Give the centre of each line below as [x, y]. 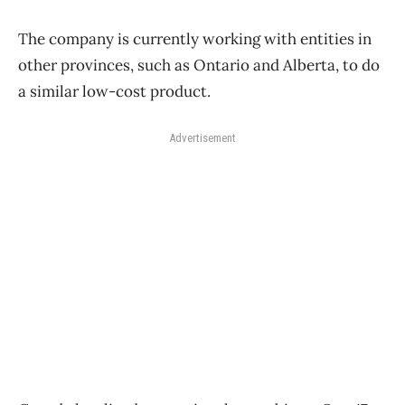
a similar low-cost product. [114, 91]
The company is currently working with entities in [195, 38]
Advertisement [202, 137]
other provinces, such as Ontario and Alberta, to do [199, 65]
